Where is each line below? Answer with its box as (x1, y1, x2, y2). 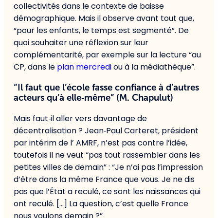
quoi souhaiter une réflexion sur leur (14, 37, 148, 49)
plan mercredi (57, 61, 113, 73)
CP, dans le (14, 61, 57, 73)
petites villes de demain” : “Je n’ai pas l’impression (14, 161, 203, 173)
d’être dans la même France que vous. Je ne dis (14, 173, 195, 185)
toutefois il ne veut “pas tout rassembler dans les (14, 149, 200, 161)
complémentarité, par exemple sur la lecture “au (14, 49, 201, 61)
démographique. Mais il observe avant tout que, (14, 13, 194, 24)
